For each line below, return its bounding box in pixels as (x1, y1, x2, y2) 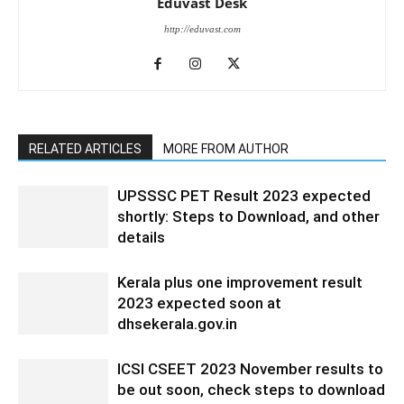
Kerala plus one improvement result (117, 273, 363, 292)
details (117, 228, 165, 247)
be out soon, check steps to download (117, 381, 385, 399)
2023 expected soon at (117, 294, 281, 313)
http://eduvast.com (163, 23, 241, 35)
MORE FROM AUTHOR (163, 142, 289, 157)
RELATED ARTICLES (29, 142, 142, 157)
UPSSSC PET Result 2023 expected (117, 187, 371, 206)
